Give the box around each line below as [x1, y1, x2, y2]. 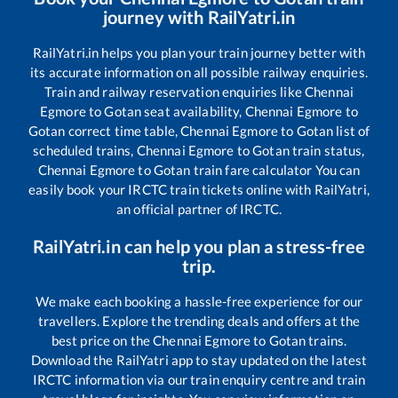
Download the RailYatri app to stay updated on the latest [30, 352, 368, 369]
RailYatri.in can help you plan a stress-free [33, 235, 365, 258]
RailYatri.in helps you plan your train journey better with [32, 44, 366, 61]
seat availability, [141, 103, 245, 120]
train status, [289, 142, 365, 159]
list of [333, 123, 370, 139]
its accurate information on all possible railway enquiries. [30, 64, 368, 81]
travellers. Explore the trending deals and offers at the [37, 313, 361, 330]
